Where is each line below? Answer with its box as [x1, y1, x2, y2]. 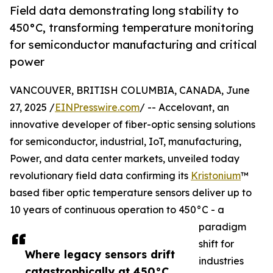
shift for [199, 238, 234, 250]
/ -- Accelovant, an [140, 101, 229, 114]
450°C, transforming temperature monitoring [10, 21, 253, 35]
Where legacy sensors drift [25, 247, 175, 261]
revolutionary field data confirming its [10, 169, 191, 182]
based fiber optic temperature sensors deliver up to [10, 186, 252, 199]
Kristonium [191, 169, 241, 182]
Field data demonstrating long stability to [10, 4, 239, 18]
